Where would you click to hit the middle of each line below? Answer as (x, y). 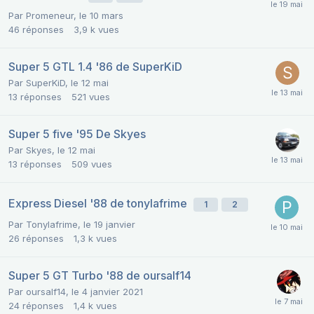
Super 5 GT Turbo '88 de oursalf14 (100, 276)
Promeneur (50, 16)
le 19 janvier (109, 225)
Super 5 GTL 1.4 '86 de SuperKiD (95, 67)
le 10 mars (101, 16)
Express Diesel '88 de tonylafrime (99, 204)
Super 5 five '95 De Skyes (77, 134)
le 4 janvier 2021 (107, 292)
